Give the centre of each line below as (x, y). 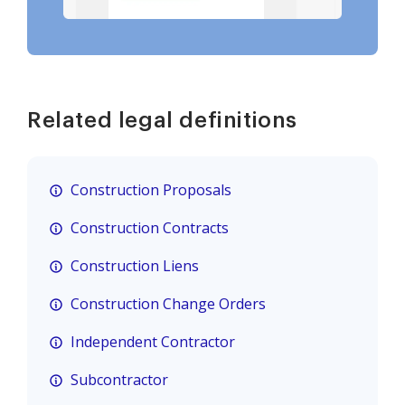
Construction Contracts (150, 228)
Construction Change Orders (168, 304)
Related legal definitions (162, 121)
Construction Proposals (151, 190)
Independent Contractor (153, 342)
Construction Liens (135, 266)
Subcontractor (119, 380)
